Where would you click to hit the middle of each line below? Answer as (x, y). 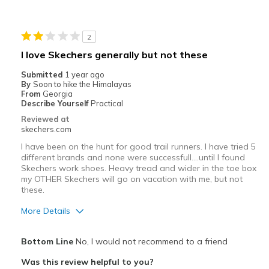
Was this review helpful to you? (87, 262)
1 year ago (84, 75)
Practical (107, 104)
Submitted (43, 75)
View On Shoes (52, 32)
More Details (45, 211)
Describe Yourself (56, 104)
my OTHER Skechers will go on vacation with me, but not (131, 179)
